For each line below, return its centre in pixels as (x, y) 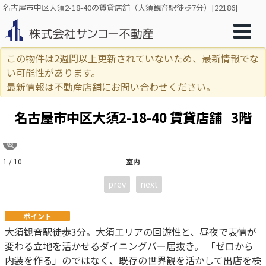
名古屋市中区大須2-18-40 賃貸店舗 (120, 117)
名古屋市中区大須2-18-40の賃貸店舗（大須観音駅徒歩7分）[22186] (120, 7)
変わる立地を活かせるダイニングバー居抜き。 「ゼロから (129, 246)
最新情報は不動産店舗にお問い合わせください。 (111, 87)
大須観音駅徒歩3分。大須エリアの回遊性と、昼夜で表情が (131, 232)
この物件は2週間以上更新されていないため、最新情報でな (133, 58)
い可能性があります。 (53, 72)
